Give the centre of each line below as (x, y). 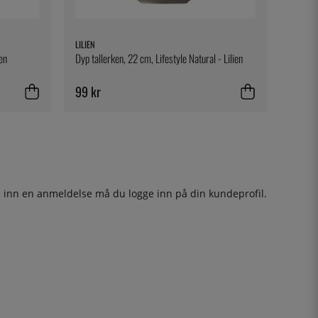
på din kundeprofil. (220, 193)
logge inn (150, 193)
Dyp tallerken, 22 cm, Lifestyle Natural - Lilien (159, 59)
